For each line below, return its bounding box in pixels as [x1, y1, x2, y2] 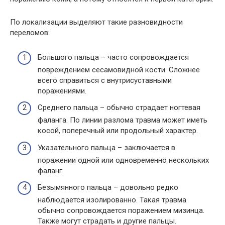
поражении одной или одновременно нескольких [38, 155, 209, 165]
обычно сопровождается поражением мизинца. [38, 206, 204, 215]
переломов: [10, 28, 50, 37]
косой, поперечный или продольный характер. [38, 126, 198, 135]
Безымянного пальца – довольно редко [38, 183, 178, 192]
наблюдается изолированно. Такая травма [38, 195, 186, 204]
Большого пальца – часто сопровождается [38, 52, 189, 62]
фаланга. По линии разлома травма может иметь [38, 116, 207, 125]
